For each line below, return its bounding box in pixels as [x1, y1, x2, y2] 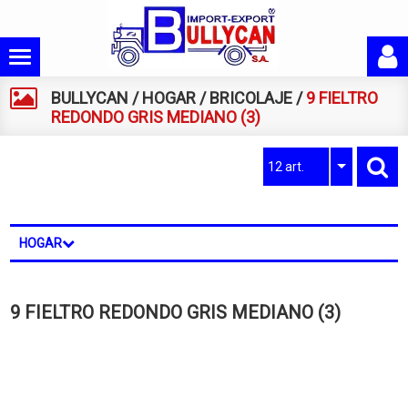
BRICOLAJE [209, 88, 293, 107]
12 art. [267, 159, 304, 174]
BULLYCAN [51, 88, 129, 107]
